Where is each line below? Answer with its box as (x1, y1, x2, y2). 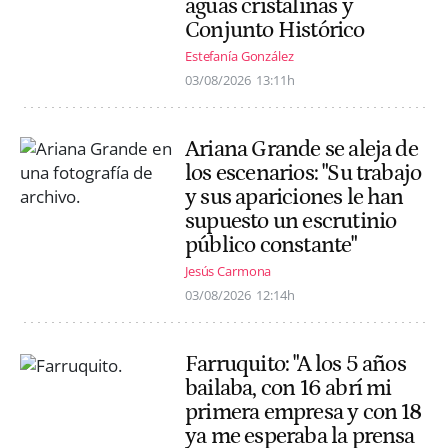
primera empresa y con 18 (185, 399, 422, 426)
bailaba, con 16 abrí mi (185, 375, 392, 402)
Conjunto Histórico (185, 16, 365, 43)
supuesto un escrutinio (185, 208, 397, 235)
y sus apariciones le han (185, 184, 404, 211)
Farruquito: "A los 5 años (185, 351, 406, 378)
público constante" (185, 232, 357, 259)
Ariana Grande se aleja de (185, 136, 418, 163)
